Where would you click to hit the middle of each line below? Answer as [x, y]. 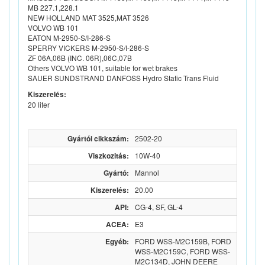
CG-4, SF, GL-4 [159, 207]
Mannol [147, 173]
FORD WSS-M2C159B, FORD [183, 241]
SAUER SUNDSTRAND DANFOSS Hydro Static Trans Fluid [123, 78]
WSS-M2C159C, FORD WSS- [182, 251]
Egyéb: [117, 242]
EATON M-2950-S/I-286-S [69, 38]
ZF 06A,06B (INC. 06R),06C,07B [80, 58]
